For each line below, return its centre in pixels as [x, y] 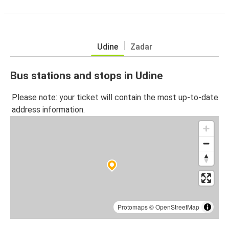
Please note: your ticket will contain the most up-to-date [115, 98]
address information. [48, 110]
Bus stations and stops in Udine [86, 75]
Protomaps [133, 207]
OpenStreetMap [177, 207]
